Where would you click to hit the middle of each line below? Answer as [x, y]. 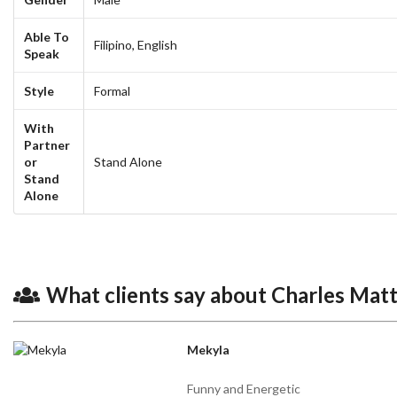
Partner [47, 144]
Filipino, [116, 44]
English [158, 44]
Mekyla [209, 350]
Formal [113, 90]
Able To [47, 36]
